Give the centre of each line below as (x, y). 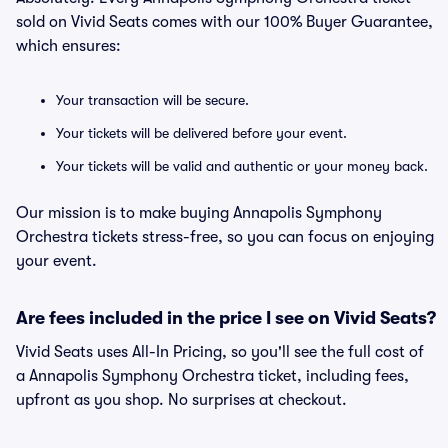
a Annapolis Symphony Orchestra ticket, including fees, (212, 376)
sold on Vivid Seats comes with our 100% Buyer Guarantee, (224, 22)
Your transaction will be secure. (152, 100)
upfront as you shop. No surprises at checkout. (181, 400)
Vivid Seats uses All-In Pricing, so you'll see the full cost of (220, 352)
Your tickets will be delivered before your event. (201, 133)
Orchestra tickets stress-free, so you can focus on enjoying (225, 237)
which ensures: (68, 46)
